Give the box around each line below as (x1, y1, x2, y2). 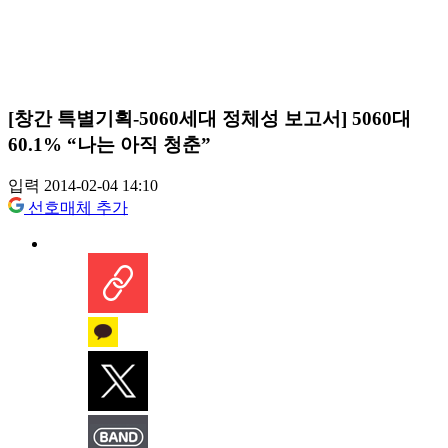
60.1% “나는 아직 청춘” (8, 133, 211, 155)
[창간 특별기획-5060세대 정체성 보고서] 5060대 (8, 107, 411, 129)
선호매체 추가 (28, 199, 128, 217)
